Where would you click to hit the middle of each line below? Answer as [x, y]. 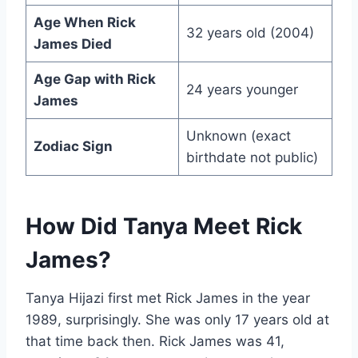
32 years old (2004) [250, 32]
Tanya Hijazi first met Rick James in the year [168, 298]
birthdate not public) [252, 157]
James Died [72, 44]
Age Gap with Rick [94, 79]
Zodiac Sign [73, 146]
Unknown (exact [238, 135]
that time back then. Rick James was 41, [155, 341]
